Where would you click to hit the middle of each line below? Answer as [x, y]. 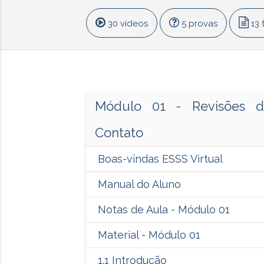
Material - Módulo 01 [149, 235]
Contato [119, 133]
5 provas [198, 24]
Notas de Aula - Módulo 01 [164, 210]
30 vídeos [126, 24]
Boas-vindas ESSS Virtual [160, 159]
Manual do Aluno [139, 184]
